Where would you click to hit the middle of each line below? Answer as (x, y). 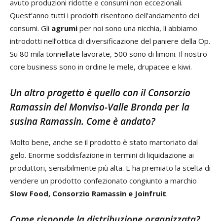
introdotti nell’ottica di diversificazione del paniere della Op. (110, 41)
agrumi (64, 28)
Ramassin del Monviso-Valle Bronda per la (100, 107)
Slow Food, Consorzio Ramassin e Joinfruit (88, 193)
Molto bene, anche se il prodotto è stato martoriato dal (104, 142)
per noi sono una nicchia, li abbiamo (137, 28)
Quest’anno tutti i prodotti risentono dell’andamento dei (105, 15)
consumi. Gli (31, 28)
